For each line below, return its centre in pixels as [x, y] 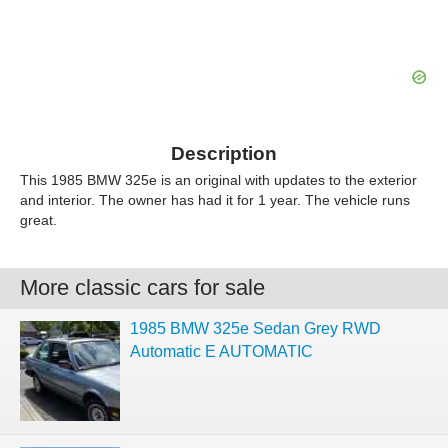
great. [38, 220]
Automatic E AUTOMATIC [221, 351]
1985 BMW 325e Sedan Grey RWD [255, 328]
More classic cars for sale [142, 287]
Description [224, 153]
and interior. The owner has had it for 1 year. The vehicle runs [215, 200]
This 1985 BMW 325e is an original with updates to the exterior [218, 180]
